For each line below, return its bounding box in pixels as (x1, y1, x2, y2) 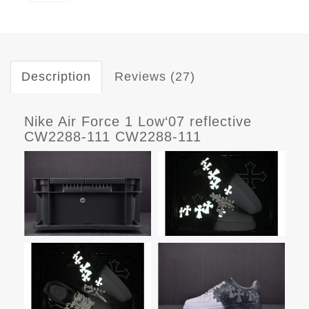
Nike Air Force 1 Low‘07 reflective (24, 114, 252, 130)
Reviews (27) (114, 70, 195, 84)
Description (21, 70, 91, 84)
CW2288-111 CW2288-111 (24, 129, 201, 145)
